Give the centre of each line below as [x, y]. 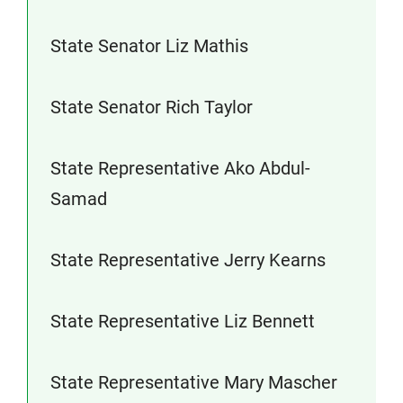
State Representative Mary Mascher [194, 382]
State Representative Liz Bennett [183, 321]
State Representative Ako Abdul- [180, 168]
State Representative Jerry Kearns [188, 260]
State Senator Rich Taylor [152, 107]
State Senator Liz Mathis [149, 46]
